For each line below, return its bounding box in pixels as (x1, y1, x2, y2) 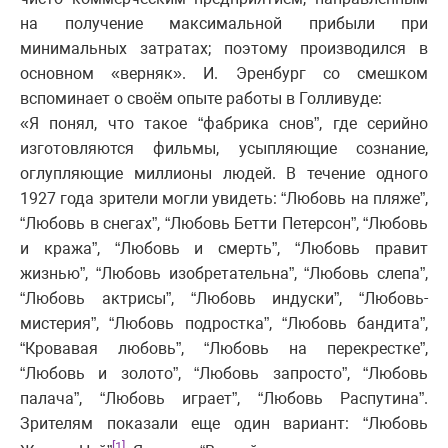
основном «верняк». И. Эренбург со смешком (20, 64, 428, 84)
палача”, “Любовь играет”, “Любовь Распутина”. (20, 389, 428, 409)
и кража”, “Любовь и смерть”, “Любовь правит (20, 239, 428, 259)
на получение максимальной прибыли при (20, 14, 428, 34)
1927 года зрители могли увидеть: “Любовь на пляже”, (20, 189, 428, 209)
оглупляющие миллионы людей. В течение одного (20, 164, 428, 184)
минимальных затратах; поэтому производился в (20, 39, 428, 59)
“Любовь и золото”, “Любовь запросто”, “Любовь (20, 364, 428, 384)
